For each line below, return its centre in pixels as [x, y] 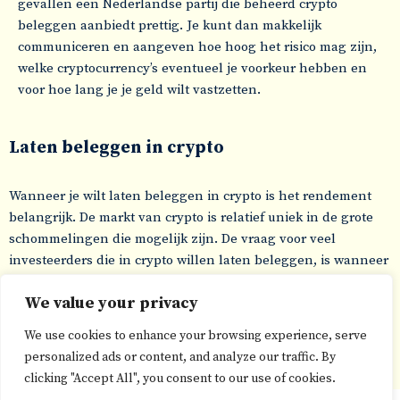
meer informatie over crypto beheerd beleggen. [155, 325]
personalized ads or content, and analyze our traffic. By [180, 357]
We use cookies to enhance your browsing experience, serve [196, 336]
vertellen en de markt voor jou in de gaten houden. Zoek [184, 303]
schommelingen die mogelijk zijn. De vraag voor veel [172, 239]
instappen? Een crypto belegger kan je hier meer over [175, 282]
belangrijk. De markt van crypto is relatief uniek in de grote [191, 217]
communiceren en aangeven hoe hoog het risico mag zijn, [197, 47]
